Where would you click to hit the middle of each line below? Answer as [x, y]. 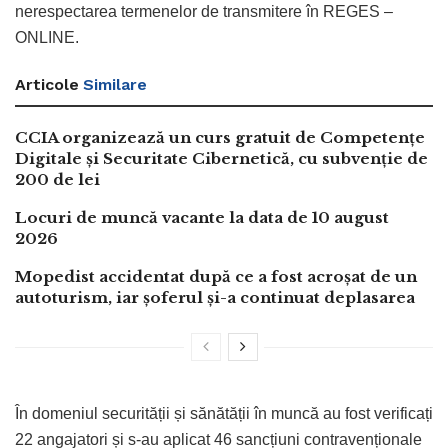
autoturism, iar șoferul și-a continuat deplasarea [215, 297]
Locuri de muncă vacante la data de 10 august [202, 217]
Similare [115, 84]
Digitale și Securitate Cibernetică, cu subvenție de [221, 158]
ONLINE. [47, 37]
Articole [47, 84]
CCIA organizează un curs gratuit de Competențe [220, 137]
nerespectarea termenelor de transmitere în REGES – [204, 11]
